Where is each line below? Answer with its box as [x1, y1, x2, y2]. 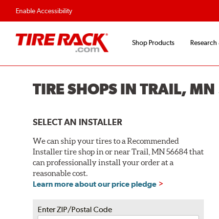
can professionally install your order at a [33, 157, 174, 167]
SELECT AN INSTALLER [33, 116, 123, 127]
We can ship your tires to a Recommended [33, 136, 179, 145]
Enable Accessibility [16, 7, 72, 15]
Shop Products [132, 39, 175, 47]
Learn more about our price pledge [33, 179, 157, 189]
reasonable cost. [33, 168, 88, 177]
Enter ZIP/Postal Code [38, 204, 112, 214]
